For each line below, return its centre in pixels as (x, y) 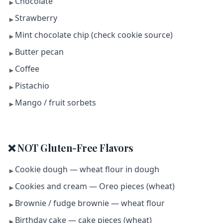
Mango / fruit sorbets (56, 103)
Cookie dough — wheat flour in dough (87, 169)
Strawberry (36, 18)
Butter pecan (39, 52)
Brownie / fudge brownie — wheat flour (90, 203)
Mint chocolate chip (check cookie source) (94, 35)
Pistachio (32, 86)
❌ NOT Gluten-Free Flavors (71, 148)
